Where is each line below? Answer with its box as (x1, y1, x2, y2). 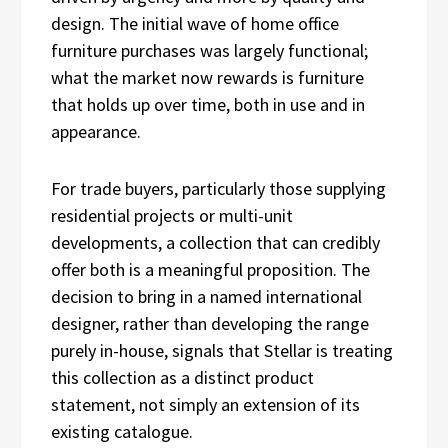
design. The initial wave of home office (51, 12, 339, 36)
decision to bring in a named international (51, 285, 362, 309)
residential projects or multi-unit (51, 204, 293, 228)
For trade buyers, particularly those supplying (51, 177, 386, 201)
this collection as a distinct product (51, 366, 314, 390)
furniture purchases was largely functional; (51, 39, 368, 63)
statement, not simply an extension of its (51, 393, 360, 417)
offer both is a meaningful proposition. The (51, 258, 370, 282)
